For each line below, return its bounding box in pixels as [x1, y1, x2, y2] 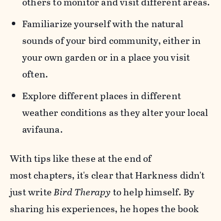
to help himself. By [110, 185, 195, 200]
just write [10, 185, 54, 200]
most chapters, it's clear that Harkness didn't [10, 168, 205, 183]
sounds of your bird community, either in [22, 34, 201, 48]
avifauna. [22, 122, 63, 137]
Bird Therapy [54, 185, 111, 200]
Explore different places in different [22, 89, 182, 104]
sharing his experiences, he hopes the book [10, 202, 199, 217]
